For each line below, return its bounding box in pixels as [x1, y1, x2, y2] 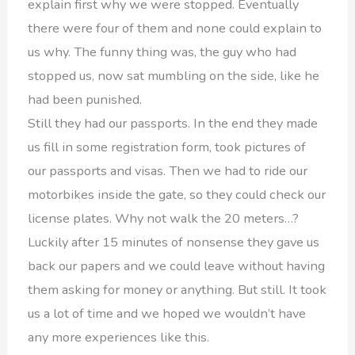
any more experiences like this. [28, 327, 210, 346]
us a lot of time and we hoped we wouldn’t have [28, 303, 307, 323]
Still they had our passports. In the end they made [28, 113, 319, 132]
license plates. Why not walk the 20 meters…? [28, 208, 300, 227]
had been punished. [28, 90, 143, 109]
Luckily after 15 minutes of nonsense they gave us [28, 232, 320, 251]
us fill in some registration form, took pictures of [28, 137, 307, 156]
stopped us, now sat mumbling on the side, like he [28, 66, 320, 85]
